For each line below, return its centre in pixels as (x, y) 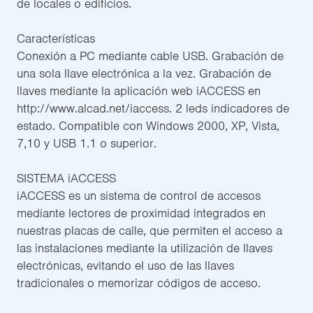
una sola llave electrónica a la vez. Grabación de (144, 73)
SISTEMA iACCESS (66, 178)
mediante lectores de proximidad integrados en (141, 213)
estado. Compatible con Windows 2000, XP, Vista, (148, 125)
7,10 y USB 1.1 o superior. (87, 143)
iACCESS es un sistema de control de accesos (139, 195)
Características (56, 38)
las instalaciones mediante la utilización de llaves (145, 248)
